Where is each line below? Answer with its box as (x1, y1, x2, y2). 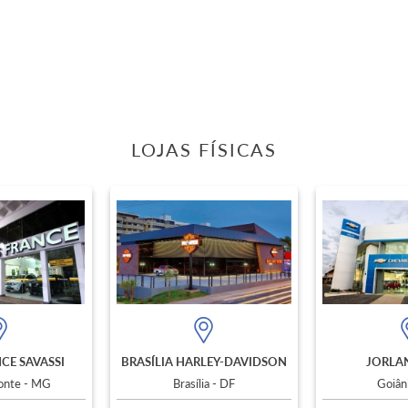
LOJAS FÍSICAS (131, 138, 277, 160)
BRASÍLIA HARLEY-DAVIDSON (120, 353, 287, 369)
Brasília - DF (172, 375, 235, 391)
